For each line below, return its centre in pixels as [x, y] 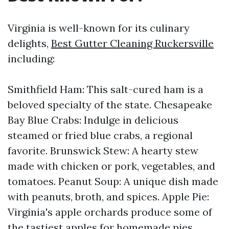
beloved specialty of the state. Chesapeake [110, 105]
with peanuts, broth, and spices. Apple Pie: [108, 197]
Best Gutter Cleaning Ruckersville [132, 43]
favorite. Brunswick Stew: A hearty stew [103, 151]
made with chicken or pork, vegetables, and [111, 166]
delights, [29, 43]
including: [31, 59]
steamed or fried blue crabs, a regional [100, 135]
